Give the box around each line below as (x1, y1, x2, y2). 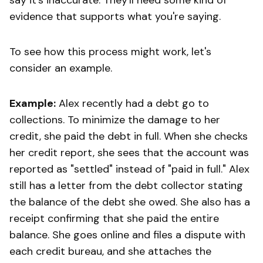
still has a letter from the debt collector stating (9, 178, 243, 193)
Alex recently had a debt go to (56, 96, 209, 110)
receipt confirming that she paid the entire (9, 211, 219, 225)
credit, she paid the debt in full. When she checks (9, 129, 248, 143)
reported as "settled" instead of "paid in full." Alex (9, 161, 249, 176)
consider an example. (9, 60, 112, 75)
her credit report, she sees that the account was (9, 145, 249, 160)
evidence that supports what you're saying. (9, 9, 221, 23)
